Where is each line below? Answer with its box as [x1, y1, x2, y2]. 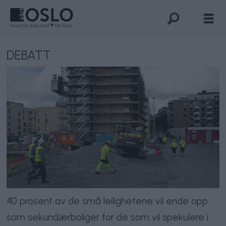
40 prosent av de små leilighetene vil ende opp [7, 195, 208, 207]
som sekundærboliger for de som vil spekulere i [7, 211, 209, 223]
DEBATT [7, 48, 51, 63]
